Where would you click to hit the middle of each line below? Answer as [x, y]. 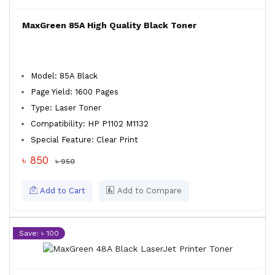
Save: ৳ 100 [39, 233]
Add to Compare [148, 191]
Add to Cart [61, 191]
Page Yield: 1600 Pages [75, 92]
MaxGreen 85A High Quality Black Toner [109, 25]
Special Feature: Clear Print [84, 140]
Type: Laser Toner [66, 108]
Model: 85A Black [64, 76]
